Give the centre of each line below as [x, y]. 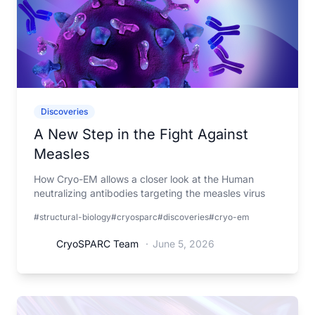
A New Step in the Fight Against [141, 134]
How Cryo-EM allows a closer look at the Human [144, 179]
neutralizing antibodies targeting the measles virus [149, 193]
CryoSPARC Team [97, 244]
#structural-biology [72, 217]
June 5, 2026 [184, 244]
